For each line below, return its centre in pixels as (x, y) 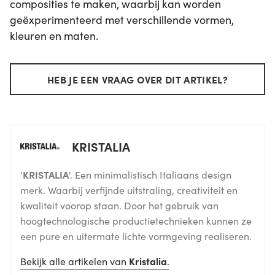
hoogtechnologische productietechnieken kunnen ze (136, 220)
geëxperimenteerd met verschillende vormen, (122, 19)
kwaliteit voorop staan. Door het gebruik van (119, 205)
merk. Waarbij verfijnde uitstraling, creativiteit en (129, 189)
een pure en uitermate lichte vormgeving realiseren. (136, 235)
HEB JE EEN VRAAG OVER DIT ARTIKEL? (137, 79)
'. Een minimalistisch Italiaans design (150, 174)
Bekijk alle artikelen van (75, 261)
